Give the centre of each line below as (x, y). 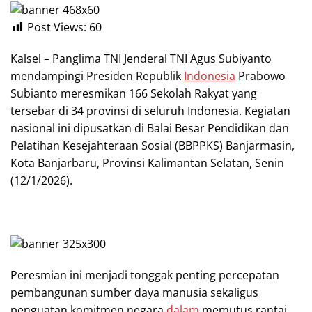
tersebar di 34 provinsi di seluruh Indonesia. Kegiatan (150, 110)
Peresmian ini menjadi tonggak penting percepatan (145, 275)
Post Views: (57, 27)
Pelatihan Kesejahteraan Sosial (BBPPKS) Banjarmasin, (153, 145)
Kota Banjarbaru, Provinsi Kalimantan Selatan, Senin (147, 163)
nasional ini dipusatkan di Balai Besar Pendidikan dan (150, 128)
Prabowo (260, 76)
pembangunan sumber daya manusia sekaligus (134, 292)
